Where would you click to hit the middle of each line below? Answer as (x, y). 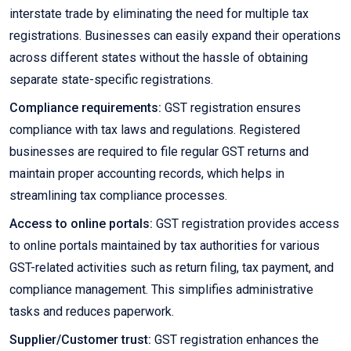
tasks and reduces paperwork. (92, 312)
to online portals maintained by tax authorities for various (165, 246)
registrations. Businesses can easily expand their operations (175, 36)
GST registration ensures (231, 108)
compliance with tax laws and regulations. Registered (155, 130)
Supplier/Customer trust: (80, 340)
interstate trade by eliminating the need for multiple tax (159, 14)
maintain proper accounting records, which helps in (147, 174)
